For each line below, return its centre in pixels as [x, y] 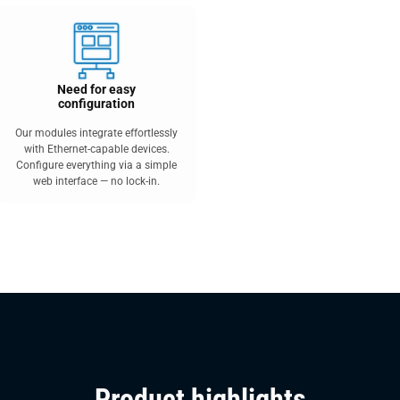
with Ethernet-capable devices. [96, 149]
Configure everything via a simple [96, 165]
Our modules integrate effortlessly [96, 133]
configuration [96, 104]
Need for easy [96, 89]
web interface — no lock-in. [96, 181]
